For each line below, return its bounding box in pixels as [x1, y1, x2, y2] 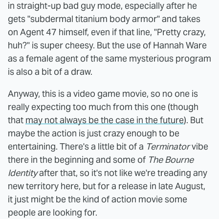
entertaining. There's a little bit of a [8, 141, 146, 153]
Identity [8, 167, 37, 179]
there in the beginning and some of [8, 154, 148, 166]
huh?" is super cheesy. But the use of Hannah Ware [8, 40, 207, 51]
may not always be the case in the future [25, 114, 184, 126]
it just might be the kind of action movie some [8, 194, 187, 205]
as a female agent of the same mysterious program [8, 53, 211, 65]
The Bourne [148, 154, 194, 166]
